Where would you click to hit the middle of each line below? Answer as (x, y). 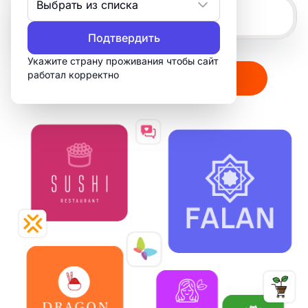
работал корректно (73, 75)
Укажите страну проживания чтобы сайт (123, 61)
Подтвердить (124, 38)
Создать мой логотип (144, 78)
